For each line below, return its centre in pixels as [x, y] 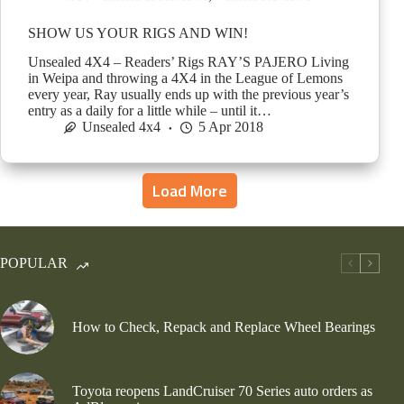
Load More [190, 191]
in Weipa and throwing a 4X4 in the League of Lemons [185, 78]
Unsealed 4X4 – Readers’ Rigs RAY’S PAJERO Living [188, 62]
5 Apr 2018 [231, 127]
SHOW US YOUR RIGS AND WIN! [138, 32]
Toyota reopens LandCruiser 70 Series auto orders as [222, 391]
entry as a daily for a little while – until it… [150, 111]
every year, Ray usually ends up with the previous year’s [188, 95]
